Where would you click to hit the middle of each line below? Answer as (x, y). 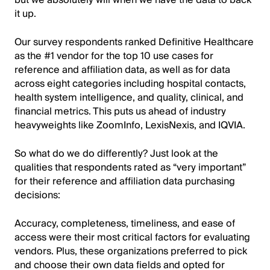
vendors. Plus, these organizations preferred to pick (131, 251)
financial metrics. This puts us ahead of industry (120, 111)
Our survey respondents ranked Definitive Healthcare (134, 42)
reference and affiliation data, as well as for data (122, 70)
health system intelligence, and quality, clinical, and (129, 97)
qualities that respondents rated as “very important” (130, 167)
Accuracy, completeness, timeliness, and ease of (125, 223)
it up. (25, 14)
